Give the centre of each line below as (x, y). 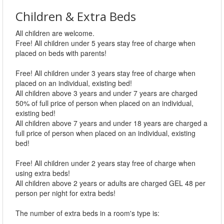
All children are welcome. (55, 33)
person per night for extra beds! (65, 193)
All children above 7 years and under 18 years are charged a (111, 123)
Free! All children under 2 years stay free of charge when (105, 163)
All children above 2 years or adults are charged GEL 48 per (110, 183)
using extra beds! (43, 173)
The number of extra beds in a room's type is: (87, 213)
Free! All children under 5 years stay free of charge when (105, 43)
